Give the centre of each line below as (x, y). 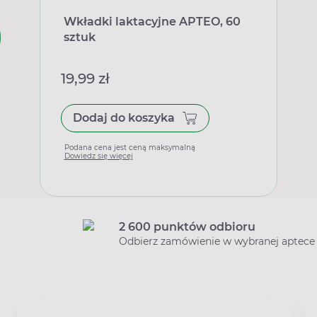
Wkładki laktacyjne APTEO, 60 (152, 21)
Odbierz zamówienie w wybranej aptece (217, 241)
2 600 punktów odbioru (187, 226)
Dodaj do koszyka (123, 117)
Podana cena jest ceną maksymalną (129, 147)
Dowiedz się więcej (98, 156)
